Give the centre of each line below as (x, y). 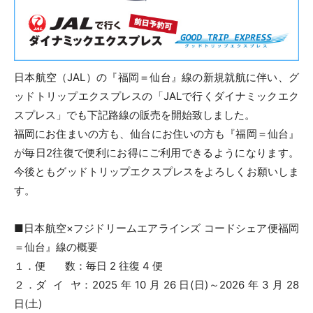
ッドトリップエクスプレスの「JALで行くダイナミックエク (156, 96)
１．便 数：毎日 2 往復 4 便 (88, 265)
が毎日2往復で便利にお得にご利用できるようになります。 (156, 152)
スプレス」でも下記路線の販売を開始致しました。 (134, 115)
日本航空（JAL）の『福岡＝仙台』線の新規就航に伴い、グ (156, 77)
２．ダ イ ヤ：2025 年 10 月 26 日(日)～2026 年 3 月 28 (156, 284)
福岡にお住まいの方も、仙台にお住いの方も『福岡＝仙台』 (156, 133)
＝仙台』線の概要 (56, 247)
